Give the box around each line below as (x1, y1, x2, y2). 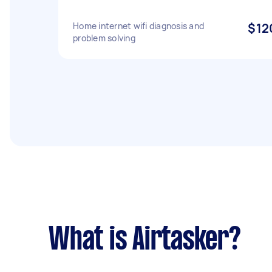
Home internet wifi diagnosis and (73, 20, 204, 32)
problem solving (73, 32, 135, 44)
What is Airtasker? (49, 226, 241, 256)
